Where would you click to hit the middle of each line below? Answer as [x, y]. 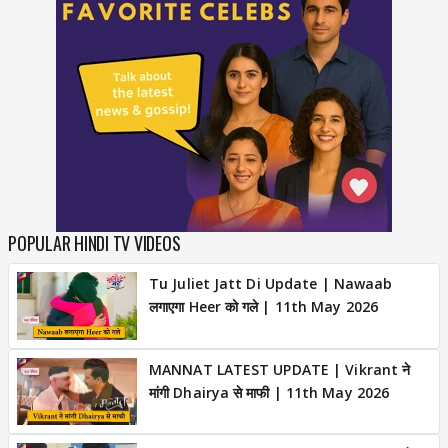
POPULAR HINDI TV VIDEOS [94, 243]
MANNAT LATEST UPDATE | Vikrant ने [280, 369]
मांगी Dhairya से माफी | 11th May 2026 [269, 392]
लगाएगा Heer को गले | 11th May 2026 [263, 306]
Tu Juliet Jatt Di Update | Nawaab [271, 283]
